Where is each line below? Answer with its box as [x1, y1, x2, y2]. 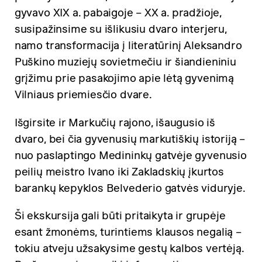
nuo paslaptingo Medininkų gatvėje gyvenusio [14, 149, 247, 161]
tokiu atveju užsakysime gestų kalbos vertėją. [14, 242, 244, 255]
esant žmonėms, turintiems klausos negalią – [14, 226, 242, 239]
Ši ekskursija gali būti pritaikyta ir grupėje [14, 209, 226, 222]
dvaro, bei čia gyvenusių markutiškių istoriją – [14, 132, 246, 145]
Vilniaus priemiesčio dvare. [14, 88, 152, 101]
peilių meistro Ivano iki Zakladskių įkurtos [14, 165, 224, 178]
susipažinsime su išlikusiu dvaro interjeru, [14, 22, 227, 35]
